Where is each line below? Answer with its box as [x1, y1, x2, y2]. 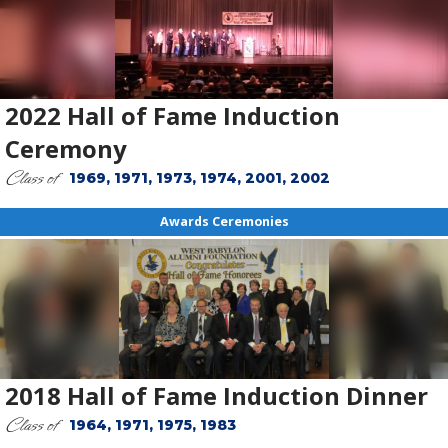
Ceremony [5, 132, 127, 166]
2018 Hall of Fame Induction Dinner [5, 379, 428, 413]
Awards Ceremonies [159, 213, 289, 231]
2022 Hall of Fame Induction [5, 99, 340, 133]
